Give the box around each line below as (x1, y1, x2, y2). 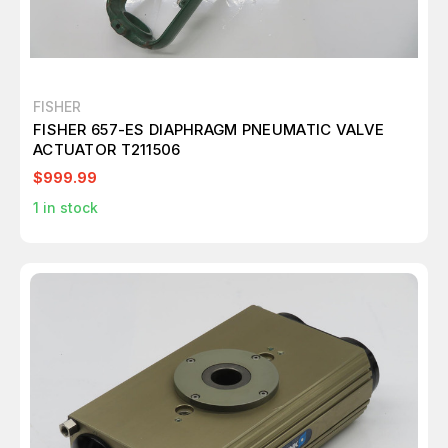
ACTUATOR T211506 (33, 140, 181, 159)
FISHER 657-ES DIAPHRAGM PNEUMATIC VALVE (33, 120, 385, 139)
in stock (39, 199, 98, 216)
